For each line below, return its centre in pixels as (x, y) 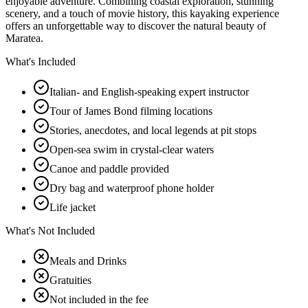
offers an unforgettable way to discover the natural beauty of (136, 25)
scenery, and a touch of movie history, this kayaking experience (142, 13)
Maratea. (24, 38)
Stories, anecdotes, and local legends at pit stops (153, 130)
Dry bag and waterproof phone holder (132, 188)
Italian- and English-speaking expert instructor (149, 91)
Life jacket (73, 207)
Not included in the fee (99, 299)
